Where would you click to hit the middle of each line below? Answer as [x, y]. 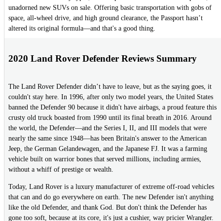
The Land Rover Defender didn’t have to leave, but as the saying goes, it [110, 87]
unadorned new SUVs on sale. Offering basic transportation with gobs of [110, 8]
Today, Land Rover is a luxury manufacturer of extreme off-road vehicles [111, 187]
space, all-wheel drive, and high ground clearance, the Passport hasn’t [106, 18]
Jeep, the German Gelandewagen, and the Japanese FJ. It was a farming [108, 149]
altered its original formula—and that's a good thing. [82, 29]
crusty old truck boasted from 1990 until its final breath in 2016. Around [110, 118]
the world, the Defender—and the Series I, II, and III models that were [108, 128]
